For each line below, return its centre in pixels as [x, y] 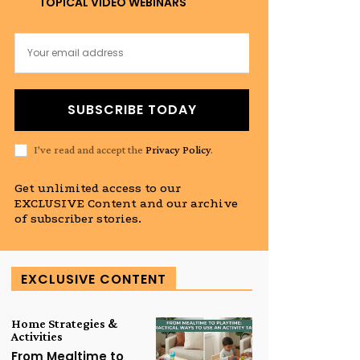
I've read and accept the [90, 150]
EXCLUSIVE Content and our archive [126, 203]
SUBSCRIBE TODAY [132, 109]
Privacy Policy [178, 150]
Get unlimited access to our [98, 188]
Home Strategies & [64, 323]
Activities [37, 336]
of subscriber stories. [78, 218]
